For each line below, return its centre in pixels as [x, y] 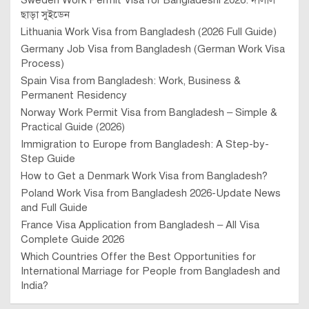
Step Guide [48, 159]
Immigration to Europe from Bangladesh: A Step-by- [145, 144]
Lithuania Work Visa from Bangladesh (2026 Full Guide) [149, 32]
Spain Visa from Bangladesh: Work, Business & [131, 81]
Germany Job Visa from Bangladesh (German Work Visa [153, 49]
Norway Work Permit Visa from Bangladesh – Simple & [149, 113]
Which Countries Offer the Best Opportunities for [138, 257]
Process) [42, 64]
